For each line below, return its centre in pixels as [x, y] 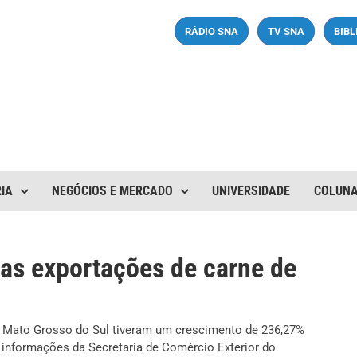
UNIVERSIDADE [251, 191]
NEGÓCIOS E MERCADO [112, 191]
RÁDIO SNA [212, 31]
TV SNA [286, 31]
